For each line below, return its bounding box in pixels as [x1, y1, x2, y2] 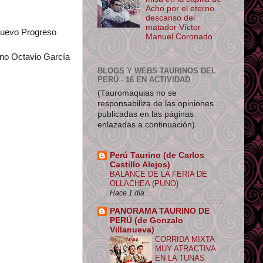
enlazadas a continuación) [97, 120, 195, 129]
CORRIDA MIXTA [155, 235, 214, 244]
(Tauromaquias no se [97, 88, 177, 97]
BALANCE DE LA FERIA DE [110, 170, 207, 179]
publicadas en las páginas [97, 109, 194, 119]
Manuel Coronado [146, 32, 213, 42]
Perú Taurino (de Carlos [110, 151, 204, 160]
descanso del [146, 14, 195, 23]
